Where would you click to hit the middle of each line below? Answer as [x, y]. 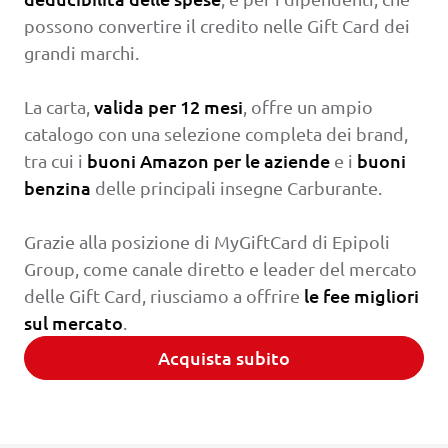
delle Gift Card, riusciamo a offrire [164, 295]
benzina [57, 187]
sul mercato [73, 322]
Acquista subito [224, 357]
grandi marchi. [81, 52]
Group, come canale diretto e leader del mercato [220, 268]
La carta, [59, 106]
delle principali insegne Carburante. [236, 187]
